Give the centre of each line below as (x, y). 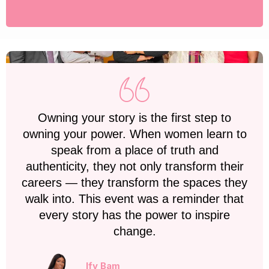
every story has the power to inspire (134, 215)
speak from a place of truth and (134, 150)
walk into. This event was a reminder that (134, 199)
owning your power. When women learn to (134, 134)
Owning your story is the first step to (134, 118)
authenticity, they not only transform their (134, 167)
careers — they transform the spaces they (134, 183)
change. (134, 231)
